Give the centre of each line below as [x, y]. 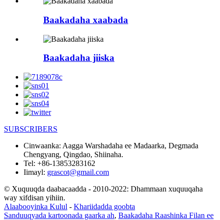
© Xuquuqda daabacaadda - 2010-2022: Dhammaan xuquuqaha [103, 189]
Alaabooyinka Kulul [36, 207]
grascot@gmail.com [78, 172]
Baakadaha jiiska [79, 58]
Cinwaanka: [42, 146]
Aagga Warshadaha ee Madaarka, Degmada [130, 146]
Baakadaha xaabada [86, 20]
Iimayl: [34, 172]
